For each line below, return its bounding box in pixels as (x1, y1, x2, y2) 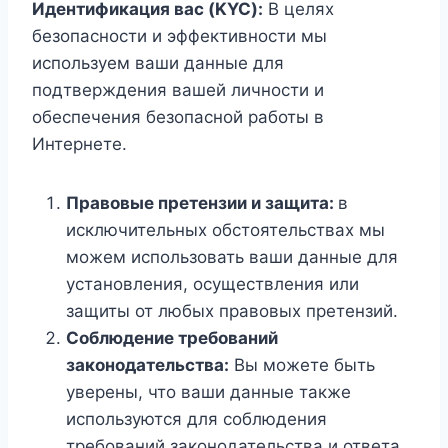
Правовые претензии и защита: (66, 193, 338, 213)
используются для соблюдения (66, 409, 327, 429)
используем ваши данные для (32, 53, 284, 73)
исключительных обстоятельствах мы (66, 220, 385, 240)
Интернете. (32, 134, 127, 154)
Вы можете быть (229, 355, 375, 375)
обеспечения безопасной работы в (32, 107, 324, 127)
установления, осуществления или (66, 274, 359, 294)
